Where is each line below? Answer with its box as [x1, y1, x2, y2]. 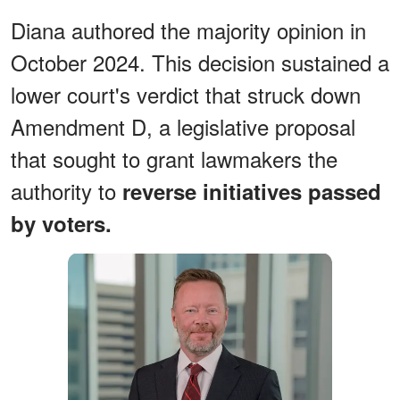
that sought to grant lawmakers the [11, 142, 337, 174]
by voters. [11, 207, 112, 238]
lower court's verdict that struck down [11, 78, 361, 110]
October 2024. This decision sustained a [11, 46, 389, 78]
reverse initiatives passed [116, 175, 381, 206]
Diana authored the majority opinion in [11, 13, 366, 46]
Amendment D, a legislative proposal [11, 110, 355, 142]
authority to [11, 174, 116, 206]
